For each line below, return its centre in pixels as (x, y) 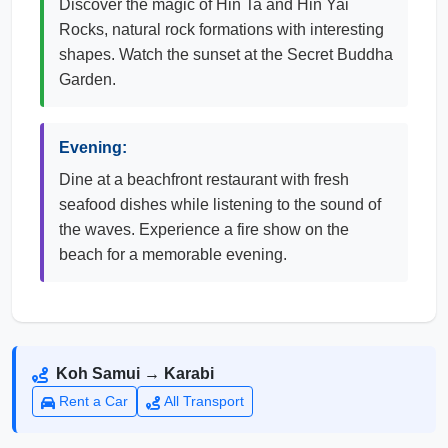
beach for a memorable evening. (173, 254)
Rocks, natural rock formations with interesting (221, 29)
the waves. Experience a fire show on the (204, 229)
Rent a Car (93, 401)
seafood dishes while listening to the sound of (220, 204)
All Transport (204, 401)
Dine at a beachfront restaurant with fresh (204, 179)
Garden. (87, 79)
